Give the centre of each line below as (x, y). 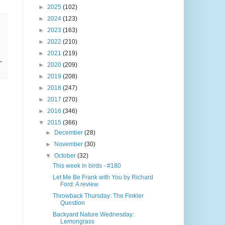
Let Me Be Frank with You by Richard (103, 178)
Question (73, 203)
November (69, 144)
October (66, 156)
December (69, 133)
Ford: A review (80, 185)
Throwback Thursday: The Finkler (98, 196)
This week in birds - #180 (87, 166)
